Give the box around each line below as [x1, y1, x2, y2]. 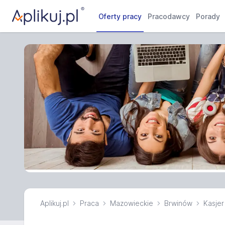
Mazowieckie [110, 198, 153, 207]
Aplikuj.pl [40, 198, 69, 207]
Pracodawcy [148, 12, 190, 21]
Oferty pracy [98, 12, 142, 21]
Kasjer [203, 198, 224, 207]
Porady [196, 12, 220, 21]
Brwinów [164, 198, 192, 207]
